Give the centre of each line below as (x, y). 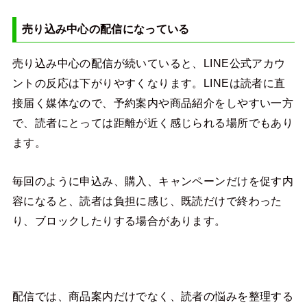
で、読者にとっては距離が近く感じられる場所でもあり (153, 123)
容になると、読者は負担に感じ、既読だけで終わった (147, 200)
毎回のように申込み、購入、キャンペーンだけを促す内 (153, 181)
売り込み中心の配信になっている (106, 29)
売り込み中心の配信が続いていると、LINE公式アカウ (149, 63)
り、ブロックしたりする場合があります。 (119, 220)
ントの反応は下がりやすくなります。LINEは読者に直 (149, 83)
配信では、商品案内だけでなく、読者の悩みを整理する (153, 296)
